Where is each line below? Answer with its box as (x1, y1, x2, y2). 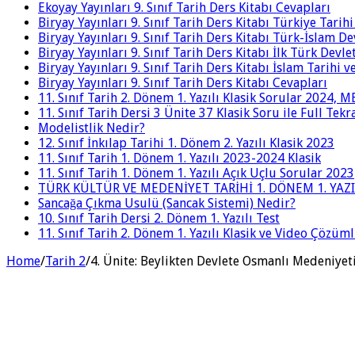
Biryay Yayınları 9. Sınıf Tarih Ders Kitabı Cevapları (38, 74, 327, 90)
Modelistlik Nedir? (38, 120, 145, 136)
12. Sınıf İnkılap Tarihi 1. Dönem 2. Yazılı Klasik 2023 (38, 135, 334, 151)
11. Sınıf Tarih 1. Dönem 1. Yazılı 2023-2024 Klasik (38, 150, 321, 166)
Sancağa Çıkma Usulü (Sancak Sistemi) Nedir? (38, 195, 296, 211)
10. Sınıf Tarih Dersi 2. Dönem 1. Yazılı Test (38, 210, 280, 226)
